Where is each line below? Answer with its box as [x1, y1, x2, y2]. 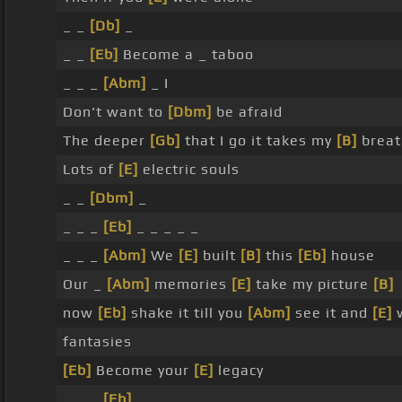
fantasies [62, 333, 132, 351]
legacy [213, 362, 264, 380]
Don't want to [62, 103, 168, 121]
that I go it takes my [179, 132, 336, 150]
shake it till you [126, 304, 248, 322]
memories [149, 275, 232, 293]
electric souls [137, 161, 240, 179]
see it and [290, 304, 372, 322]
